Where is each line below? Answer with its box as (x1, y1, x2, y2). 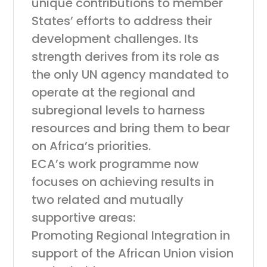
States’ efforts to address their (32, 13, 213, 29)
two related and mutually (32, 191, 184, 208)
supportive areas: (32, 209, 136, 226)
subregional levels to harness (32, 102, 206, 119)
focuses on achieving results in (32, 173, 215, 190)
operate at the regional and (32, 84, 196, 101)
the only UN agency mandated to (32, 66, 229, 83)
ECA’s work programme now (32, 156, 200, 172)
